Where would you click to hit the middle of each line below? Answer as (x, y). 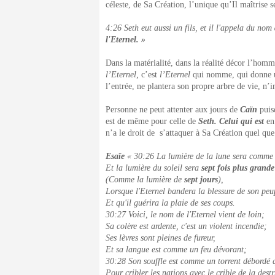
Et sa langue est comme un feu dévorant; (176, 250)
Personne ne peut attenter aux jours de (173, 110)
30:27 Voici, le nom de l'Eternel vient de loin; (185, 215)
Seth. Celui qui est (231, 121)
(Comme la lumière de (145, 180)
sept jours (201, 180)
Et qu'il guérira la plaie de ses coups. (170, 203)
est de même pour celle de (152, 121)
